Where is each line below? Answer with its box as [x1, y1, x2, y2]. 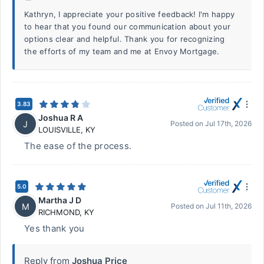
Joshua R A [38, 113, 83, 123]
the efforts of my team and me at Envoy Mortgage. [24, 47, 220, 56]
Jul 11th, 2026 [206, 202, 252, 210]
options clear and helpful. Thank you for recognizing [24, 34, 225, 44]
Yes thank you [24, 223, 85, 234]
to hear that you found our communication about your [24, 22, 231, 31]
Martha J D [38, 195, 81, 205]
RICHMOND [38, 207, 80, 217]
